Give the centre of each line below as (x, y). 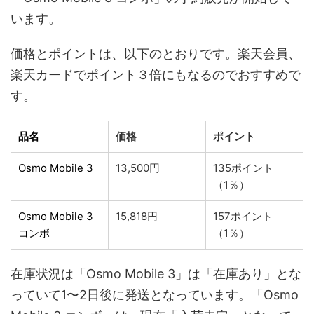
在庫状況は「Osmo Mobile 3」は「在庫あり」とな (156, 273)
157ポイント (243, 216)
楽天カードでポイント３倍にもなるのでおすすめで (156, 74)
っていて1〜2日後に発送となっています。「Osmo (155, 294)
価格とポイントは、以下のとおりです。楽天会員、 (156, 53)
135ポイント (243, 168)
